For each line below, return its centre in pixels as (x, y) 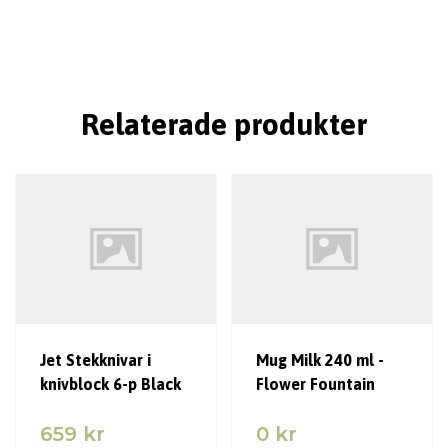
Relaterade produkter (224, 124)
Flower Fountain (315, 383)
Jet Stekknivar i (95, 359)
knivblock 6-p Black (110, 383)
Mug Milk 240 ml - (320, 359)
